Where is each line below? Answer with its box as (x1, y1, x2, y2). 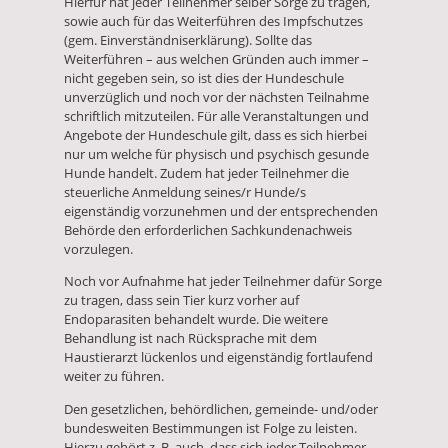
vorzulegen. (64, 239, 133, 258)
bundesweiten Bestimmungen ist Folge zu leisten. (64, 419, 357, 438)
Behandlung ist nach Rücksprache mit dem (64, 329, 317, 348)
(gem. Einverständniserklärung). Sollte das (64, 30, 312, 49)
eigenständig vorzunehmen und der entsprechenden (64, 201, 378, 220)
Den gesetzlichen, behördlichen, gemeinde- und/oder (64, 400, 378, 419)
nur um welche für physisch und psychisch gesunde (64, 144, 369, 163)
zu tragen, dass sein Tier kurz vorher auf (64, 291, 299, 310)
